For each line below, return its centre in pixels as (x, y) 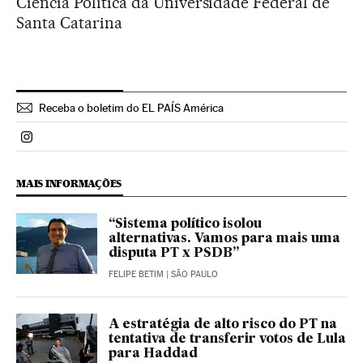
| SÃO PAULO (191, 274)
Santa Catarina (69, 22)
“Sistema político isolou (185, 224)
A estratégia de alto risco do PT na (223, 325)
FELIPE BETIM (136, 274)
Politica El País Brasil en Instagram (123, 143)
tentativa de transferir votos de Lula (227, 339)
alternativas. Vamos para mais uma (224, 239)
